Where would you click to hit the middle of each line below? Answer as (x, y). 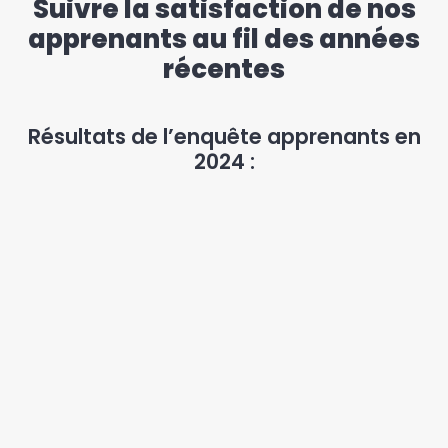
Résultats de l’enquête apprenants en (224, 136)
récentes (224, 68)
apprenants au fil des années (224, 38)
